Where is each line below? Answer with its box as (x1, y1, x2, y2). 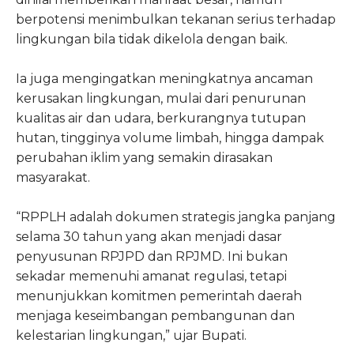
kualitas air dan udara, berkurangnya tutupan (16, 110, 306, 126)
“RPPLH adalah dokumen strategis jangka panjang (16, 209, 336, 224)
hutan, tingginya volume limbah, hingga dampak (16, 130, 324, 145)
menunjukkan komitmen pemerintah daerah (16, 288, 302, 303)
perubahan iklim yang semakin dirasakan (16, 149, 273, 165)
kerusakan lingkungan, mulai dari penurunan (16, 90, 306, 106)
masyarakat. (16, 169, 90, 185)
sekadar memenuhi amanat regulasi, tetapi (16, 268, 287, 284)
